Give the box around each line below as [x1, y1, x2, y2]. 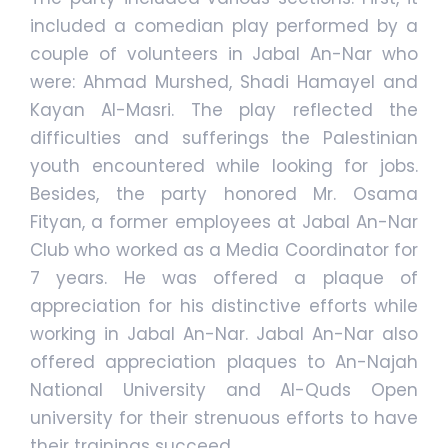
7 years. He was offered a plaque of [30, 266, 418, 291]
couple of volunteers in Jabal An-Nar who [30, 42, 418, 67]
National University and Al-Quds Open [30, 378, 418, 403]
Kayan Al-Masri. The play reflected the [30, 98, 418, 123]
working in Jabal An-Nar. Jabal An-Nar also [30, 322, 418, 347]
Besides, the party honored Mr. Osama [30, 182, 418, 207]
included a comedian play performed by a [30, 14, 418, 39]
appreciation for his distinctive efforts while [30, 294, 418, 319]
